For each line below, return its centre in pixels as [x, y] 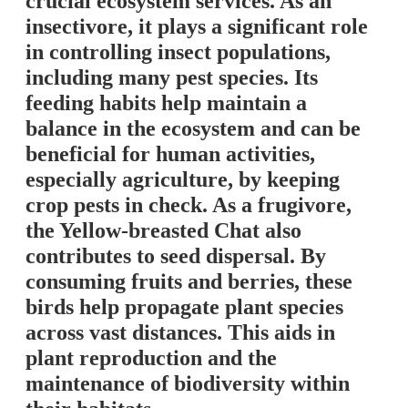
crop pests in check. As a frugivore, [189, 205]
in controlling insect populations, [178, 52]
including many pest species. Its [172, 78]
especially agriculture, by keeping [183, 180]
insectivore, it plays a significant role [197, 27]
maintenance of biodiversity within [188, 384]
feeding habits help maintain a [166, 103]
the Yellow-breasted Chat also [163, 231]
